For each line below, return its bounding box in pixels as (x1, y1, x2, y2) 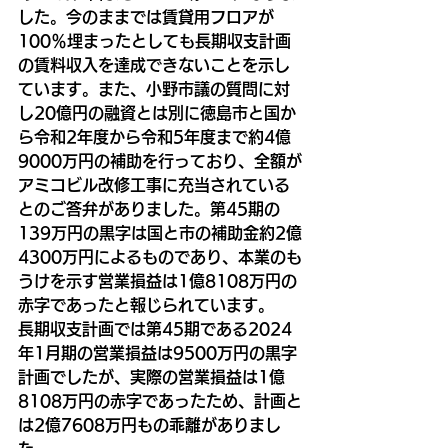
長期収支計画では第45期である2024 (18, 320, 292, 337)
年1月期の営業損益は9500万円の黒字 (18, 344, 297, 361)
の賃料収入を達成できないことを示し (18, 56, 290, 73)
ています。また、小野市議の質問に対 (18, 80, 290, 97)
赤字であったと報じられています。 (18, 296, 274, 313)
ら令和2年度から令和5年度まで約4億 (18, 128, 291, 145)
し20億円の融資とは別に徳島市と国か (18, 104, 296, 121)
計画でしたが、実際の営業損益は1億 (18, 368, 285, 385)
